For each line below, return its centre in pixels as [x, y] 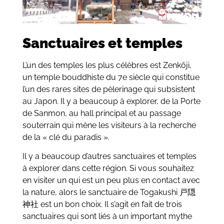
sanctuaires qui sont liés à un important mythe [107, 216]
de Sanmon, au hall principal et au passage [101, 113]
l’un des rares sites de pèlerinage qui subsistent [108, 89]
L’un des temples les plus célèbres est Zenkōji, [107, 65]
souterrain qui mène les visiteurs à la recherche [109, 125]
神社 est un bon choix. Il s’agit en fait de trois [102, 204]
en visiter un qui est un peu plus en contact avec [111, 180]
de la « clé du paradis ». [66, 137]
